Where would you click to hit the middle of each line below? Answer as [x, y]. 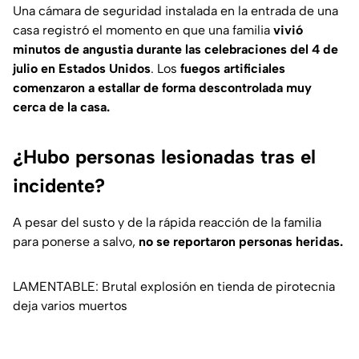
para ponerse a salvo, [76, 242]
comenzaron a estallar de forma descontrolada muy [162, 88]
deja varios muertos [70, 306]
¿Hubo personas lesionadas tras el [164, 157]
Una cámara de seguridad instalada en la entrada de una [175, 11]
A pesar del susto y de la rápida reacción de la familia [167, 223]
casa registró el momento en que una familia [143, 30]
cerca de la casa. [61, 107]
